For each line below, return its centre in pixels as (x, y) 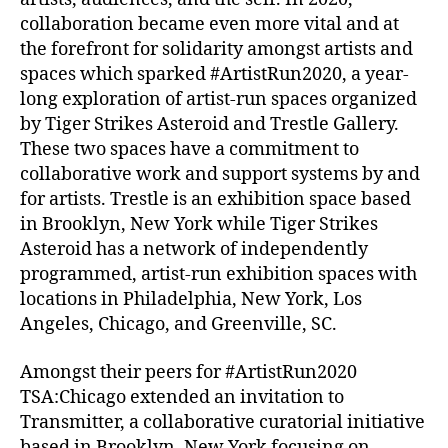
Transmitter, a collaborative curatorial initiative (222, 422)
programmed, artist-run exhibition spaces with (218, 274)
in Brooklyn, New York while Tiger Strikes (199, 224)
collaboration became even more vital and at (209, 24)
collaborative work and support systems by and (220, 174)
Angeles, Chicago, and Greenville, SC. (178, 324)
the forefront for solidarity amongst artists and (216, 49)
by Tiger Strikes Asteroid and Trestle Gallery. (209, 124)
